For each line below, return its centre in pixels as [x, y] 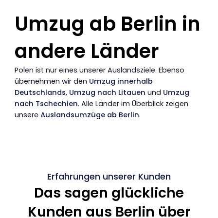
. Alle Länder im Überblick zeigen [133, 104]
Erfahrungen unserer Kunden [109, 176]
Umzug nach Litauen [107, 93]
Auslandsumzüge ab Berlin [90, 115]
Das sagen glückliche [109, 193]
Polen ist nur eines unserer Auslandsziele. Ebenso [100, 70]
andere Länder [87, 51]
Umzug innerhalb [121, 82]
